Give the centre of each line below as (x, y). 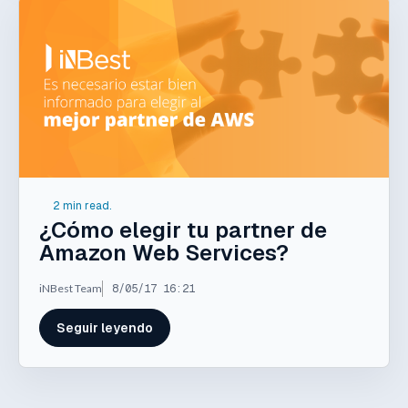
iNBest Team (71, 288)
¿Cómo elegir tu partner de (183, 229)
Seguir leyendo (105, 327)
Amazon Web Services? (164, 252)
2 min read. (82, 206)
